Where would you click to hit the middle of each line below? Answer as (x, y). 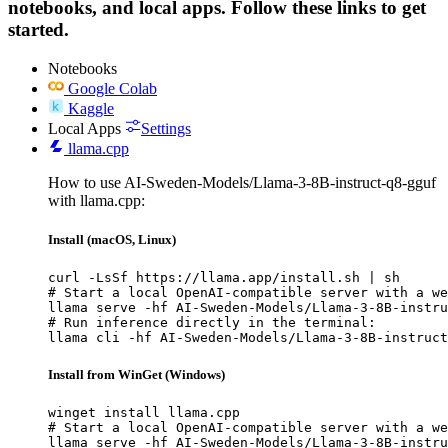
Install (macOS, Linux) (112, 239)
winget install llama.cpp (144, 413)
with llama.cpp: (96, 200)
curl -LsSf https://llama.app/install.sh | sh (224, 277)
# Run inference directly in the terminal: (212, 322)
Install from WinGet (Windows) (136, 375)
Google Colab (112, 88)
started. (38, 29)
